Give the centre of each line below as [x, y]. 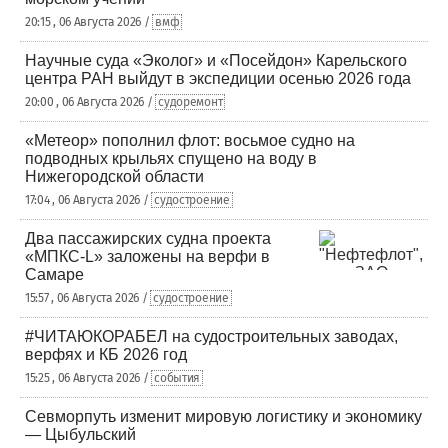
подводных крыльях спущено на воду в [171, 158]
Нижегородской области [114, 176]
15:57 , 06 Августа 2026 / [88, 298]
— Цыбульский [80, 434]
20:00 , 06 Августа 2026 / [90, 102]
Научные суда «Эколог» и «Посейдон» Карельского [216, 60]
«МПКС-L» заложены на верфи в [147, 256]
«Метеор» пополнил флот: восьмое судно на [190, 140]
